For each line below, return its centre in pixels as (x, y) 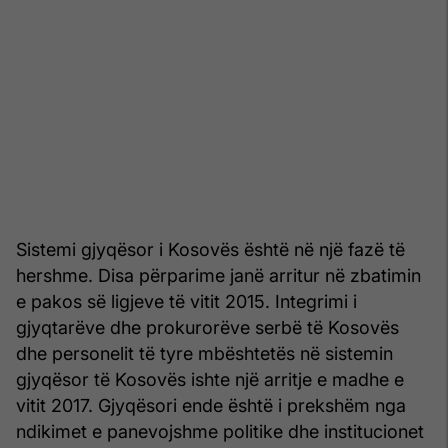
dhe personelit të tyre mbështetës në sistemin (204, 353)
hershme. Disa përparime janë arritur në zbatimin (218, 275)
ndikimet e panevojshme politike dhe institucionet (220, 431)
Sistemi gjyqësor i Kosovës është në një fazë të (210, 249)
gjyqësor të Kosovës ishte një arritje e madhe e (210, 379)
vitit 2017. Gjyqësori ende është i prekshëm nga (211, 405)
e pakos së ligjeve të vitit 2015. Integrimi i (186, 301)
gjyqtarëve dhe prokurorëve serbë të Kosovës (207, 327)
